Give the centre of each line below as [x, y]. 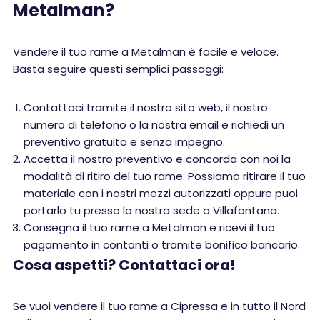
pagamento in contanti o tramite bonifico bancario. [162, 245]
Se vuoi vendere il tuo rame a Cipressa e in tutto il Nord [159, 306]
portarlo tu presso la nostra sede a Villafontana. [151, 210]
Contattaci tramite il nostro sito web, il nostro [146, 107]
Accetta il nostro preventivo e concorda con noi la [157, 159]
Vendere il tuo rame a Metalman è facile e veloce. [146, 52]
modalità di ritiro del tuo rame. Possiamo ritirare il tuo [165, 176]
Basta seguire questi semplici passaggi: [118, 69]
